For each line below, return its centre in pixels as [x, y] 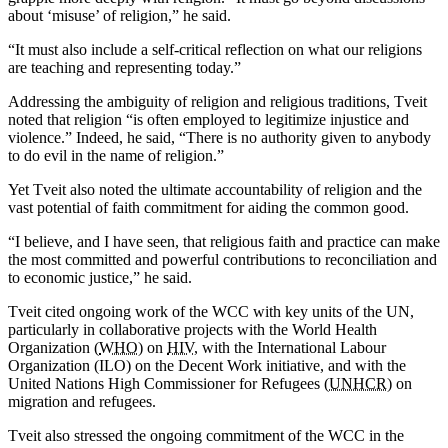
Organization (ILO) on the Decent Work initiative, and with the [207, 365]
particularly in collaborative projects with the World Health [192, 329]
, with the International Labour [290, 347]
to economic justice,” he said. [100, 277]
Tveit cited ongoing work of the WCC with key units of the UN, [211, 311]
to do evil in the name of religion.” [116, 155]
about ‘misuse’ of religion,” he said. [119, 15]
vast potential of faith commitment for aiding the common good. [208, 207]
